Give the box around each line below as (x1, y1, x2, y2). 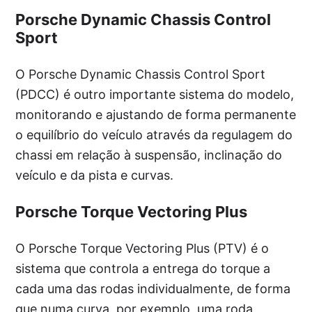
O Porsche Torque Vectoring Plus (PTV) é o (15, 241, 270, 256)
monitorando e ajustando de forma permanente (15, 107, 297, 123)
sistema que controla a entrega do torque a (15, 261, 271, 276)
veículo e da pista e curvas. (15, 168, 174, 183)
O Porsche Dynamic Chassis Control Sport (15, 67, 266, 82)
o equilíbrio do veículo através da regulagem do (15, 127, 293, 143)
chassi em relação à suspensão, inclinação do (15, 148, 283, 163)
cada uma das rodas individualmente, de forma (15, 281, 291, 297)
